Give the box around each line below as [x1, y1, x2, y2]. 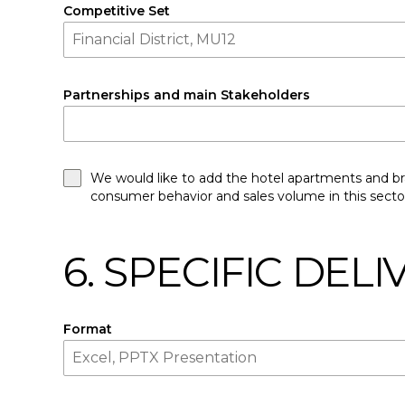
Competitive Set [63, 3, 170, 19]
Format [63, 321, 112, 337]
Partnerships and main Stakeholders [63, 87, 310, 103]
